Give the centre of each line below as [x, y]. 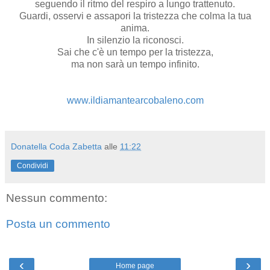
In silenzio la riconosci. [135, 40]
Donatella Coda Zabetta [56, 146]
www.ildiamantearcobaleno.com [135, 100]
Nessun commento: [57, 198]
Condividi [33, 165]
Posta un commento [58, 224]
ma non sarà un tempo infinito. [135, 64]
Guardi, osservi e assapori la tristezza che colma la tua [135, 16]
